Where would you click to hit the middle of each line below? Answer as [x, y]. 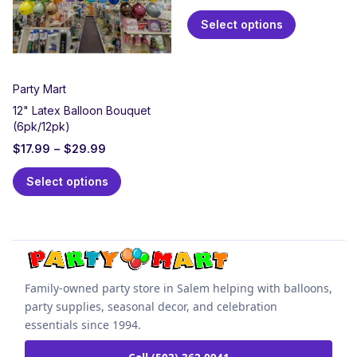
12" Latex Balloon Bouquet [82, 111]
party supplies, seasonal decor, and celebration [151, 307]
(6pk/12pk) [41, 127]
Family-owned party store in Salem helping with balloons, [178, 288]
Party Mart [39, 89]
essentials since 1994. [83, 325]
